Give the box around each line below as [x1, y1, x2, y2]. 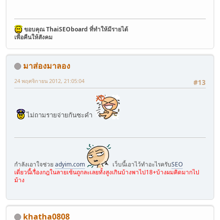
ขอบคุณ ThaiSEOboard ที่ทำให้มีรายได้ [24, 25, 128, 33]
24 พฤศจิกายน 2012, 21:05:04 [14, 77, 84, 84]
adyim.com [55, 160, 85, 168]
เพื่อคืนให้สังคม [14, 32, 53, 41]
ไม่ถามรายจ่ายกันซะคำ [25, 110, 95, 120]
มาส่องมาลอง [23, 60, 70, 71]
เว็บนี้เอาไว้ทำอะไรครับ [111, 160, 171, 168]
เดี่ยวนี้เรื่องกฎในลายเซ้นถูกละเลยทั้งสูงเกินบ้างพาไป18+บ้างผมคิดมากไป [14, 167, 199, 176]
